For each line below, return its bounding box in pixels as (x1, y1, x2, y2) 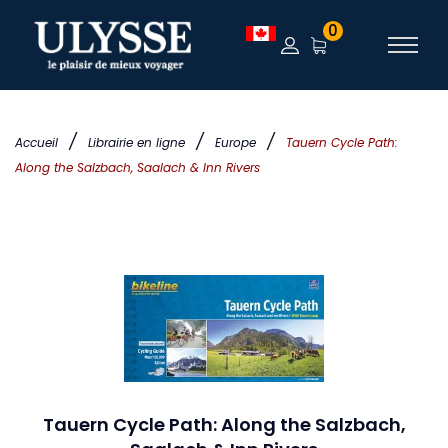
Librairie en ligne (88, 134, 185, 151)
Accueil (15, 134, 58, 151)
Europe (215, 134, 256, 151)
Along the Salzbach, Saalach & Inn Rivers (15, 159, 260, 176)
